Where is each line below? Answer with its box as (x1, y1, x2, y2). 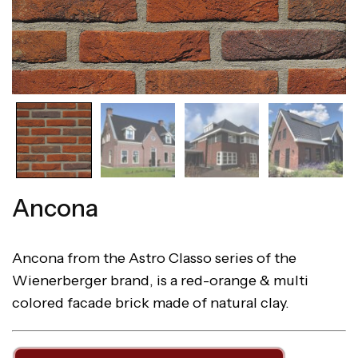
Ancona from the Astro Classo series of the (12, 249, 296, 267)
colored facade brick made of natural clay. (12, 294, 289, 312)
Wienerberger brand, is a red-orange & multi (12, 272, 308, 289)
